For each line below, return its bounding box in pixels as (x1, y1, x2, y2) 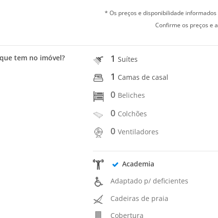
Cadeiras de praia (110, 193, 169, 203)
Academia (122, 159, 154, 169)
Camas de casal (118, 73, 169, 82)
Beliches (118, 91, 145, 100)
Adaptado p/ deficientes (110, 176, 189, 186)
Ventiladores (118, 127, 159, 136)
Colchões (118, 109, 147, 118)
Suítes (118, 54, 138, 64)
